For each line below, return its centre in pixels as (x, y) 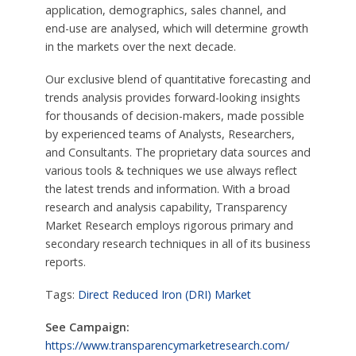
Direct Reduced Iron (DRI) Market (164, 294)
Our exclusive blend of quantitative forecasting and (178, 79)
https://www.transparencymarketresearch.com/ (167, 345)
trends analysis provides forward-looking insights (172, 97)
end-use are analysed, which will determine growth (176, 29)
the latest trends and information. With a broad (167, 189)
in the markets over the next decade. (140, 47)
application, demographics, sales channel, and (165, 10)
